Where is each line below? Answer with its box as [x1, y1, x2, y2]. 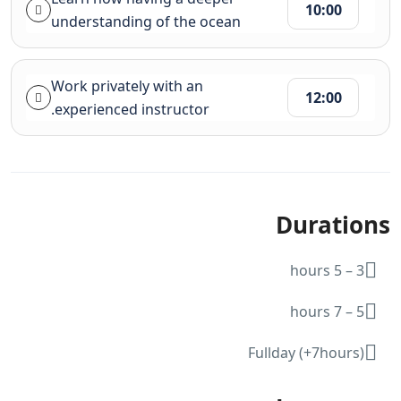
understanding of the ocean [51, 11, 241, 31]
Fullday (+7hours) [248, 342, 364, 363]
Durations [276, 208, 390, 241]
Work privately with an [51, 75, 203, 96]
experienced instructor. [55, 98, 209, 119]
